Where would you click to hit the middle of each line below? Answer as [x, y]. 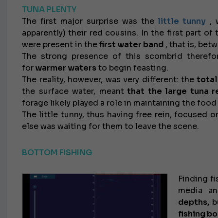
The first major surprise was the [88, 21]
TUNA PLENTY [49, 9]
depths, [194, 202]
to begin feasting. [132, 68]
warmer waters [65, 68]
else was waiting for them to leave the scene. [110, 126]
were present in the [60, 45]
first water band [130, 45]
